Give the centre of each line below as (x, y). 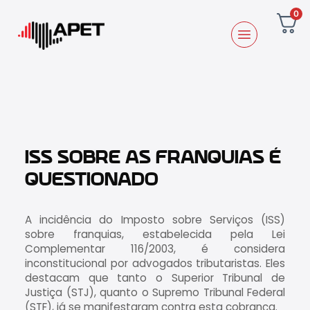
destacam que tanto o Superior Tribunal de (155, 278)
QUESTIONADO (92, 180)
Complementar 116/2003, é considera (155, 249)
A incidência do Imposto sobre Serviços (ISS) (155, 220)
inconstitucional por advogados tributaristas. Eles (155, 264)
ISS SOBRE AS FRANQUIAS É (153, 158)
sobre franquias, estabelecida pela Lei (155, 235)
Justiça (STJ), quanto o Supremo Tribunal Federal (155, 293)
